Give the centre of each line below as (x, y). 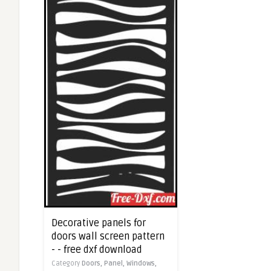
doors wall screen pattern (108, 236)
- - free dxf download (97, 250)
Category (67, 263)
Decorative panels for (99, 223)
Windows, (142, 263)
